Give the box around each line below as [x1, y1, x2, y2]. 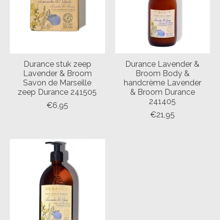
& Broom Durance [130, 87, 195, 97]
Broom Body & [135, 68, 190, 78]
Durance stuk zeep [23, 59, 91, 69]
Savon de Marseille [23, 78, 92, 87]
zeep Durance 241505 [18, 87, 97, 97]
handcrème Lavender [123, 78, 201, 87]
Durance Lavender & [125, 59, 200, 69]
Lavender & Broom [23, 68, 92, 78]
